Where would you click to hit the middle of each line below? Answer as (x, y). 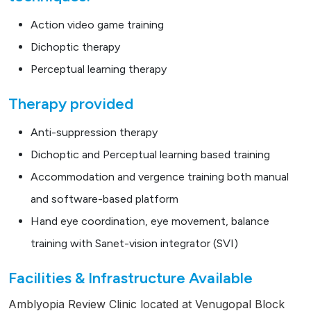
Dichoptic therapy (75, 47)
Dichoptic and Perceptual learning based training (150, 155)
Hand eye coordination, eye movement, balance (150, 221)
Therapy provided (71, 104)
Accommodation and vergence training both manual (160, 177)
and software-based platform (104, 199)
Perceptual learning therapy (99, 69)
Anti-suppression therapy (94, 133)
